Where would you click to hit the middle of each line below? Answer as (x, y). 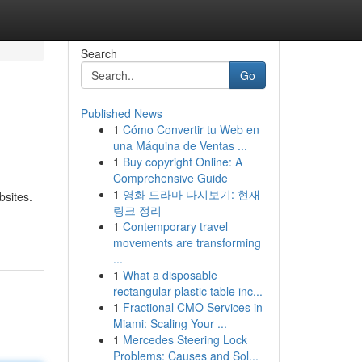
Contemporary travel (175, 226)
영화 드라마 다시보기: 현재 (191, 194)
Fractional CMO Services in (192, 307)
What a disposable (170, 275)
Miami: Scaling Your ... (170, 323)
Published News (121, 113)
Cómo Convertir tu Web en (191, 129)
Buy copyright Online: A (182, 162)
